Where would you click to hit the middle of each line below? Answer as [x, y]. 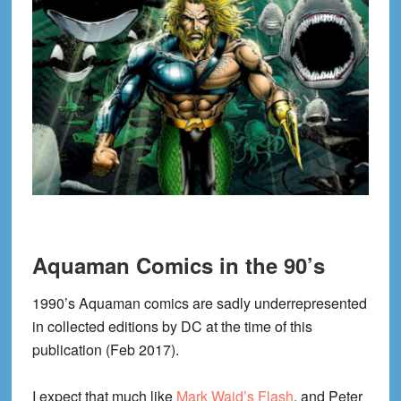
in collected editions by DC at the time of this [172, 326]
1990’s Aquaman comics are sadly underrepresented [199, 303]
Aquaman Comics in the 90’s [178, 264]
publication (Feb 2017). [105, 349]
